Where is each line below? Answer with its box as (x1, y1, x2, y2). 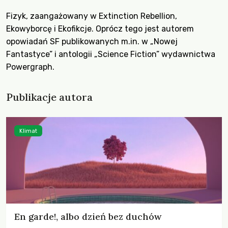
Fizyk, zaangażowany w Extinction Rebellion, (6, 11, 177, 21)
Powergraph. (6, 62, 54, 72)
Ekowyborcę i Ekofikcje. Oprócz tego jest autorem (6, 24, 194, 34)
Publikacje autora (6, 91, 93, 103)
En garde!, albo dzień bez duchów (14, 211, 161, 222)
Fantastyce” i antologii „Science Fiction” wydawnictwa (6, 49, 215, 59)
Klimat (19, 127, 37, 134)
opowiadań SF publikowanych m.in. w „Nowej (6, 37, 178, 46)
